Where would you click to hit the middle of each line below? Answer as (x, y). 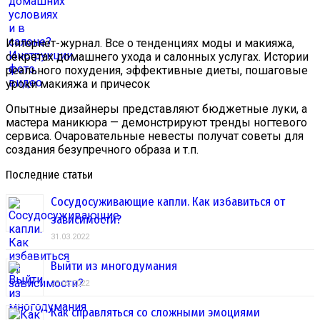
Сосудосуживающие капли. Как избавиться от (168, 202)
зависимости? (86, 220)
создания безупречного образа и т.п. (102, 150)
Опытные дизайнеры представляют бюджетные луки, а (156, 109)
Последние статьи (49, 175)
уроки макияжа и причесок (78, 84)
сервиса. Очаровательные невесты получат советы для (155, 136)
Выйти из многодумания (114, 266)
